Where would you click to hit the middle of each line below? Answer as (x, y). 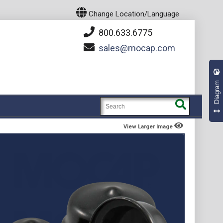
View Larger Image (149, 127)
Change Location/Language (133, 14)
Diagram (217, 92)
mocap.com (152, 48)
